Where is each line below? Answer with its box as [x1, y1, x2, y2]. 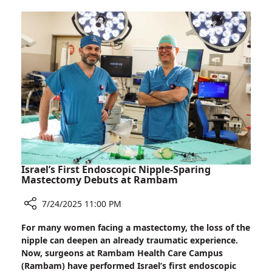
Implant [86, 38, 119, 50]
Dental [86, 24, 114, 37]
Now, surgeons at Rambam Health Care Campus [21, 247, 223, 259]
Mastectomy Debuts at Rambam [21, 173, 178, 187]
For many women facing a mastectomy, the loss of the [21, 222, 250, 234]
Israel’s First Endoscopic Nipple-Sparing [21, 163, 211, 177]
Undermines [86, 11, 138, 24]
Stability [86, 51, 120, 64]
